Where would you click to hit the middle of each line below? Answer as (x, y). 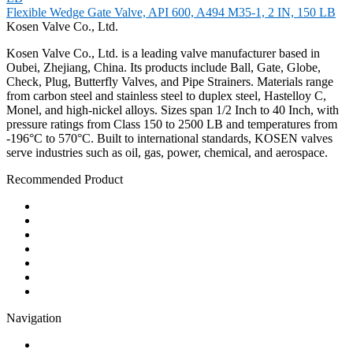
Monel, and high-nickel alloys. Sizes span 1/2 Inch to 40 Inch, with (173, 110)
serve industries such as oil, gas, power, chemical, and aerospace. (167, 153)
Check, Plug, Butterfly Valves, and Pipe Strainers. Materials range (170, 82)
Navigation (34, 318)
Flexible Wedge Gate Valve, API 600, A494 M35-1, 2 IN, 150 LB (171, 13)
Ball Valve (64, 206)
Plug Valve (65, 277)
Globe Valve (69, 249)
